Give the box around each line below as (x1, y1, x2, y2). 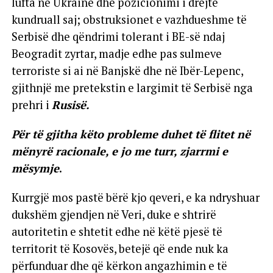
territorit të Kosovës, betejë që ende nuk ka (11, 241, 229, 256)
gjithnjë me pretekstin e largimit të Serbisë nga (11, 80, 253, 95)
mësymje (11, 160, 59, 175)
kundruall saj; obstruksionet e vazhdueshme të (11, 12, 247, 27)
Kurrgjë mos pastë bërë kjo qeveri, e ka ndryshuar (11, 190, 260, 205)
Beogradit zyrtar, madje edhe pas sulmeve (11, 46, 222, 61)
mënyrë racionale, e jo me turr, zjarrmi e (11, 143, 228, 158)
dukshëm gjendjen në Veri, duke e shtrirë (11, 207, 216, 222)
